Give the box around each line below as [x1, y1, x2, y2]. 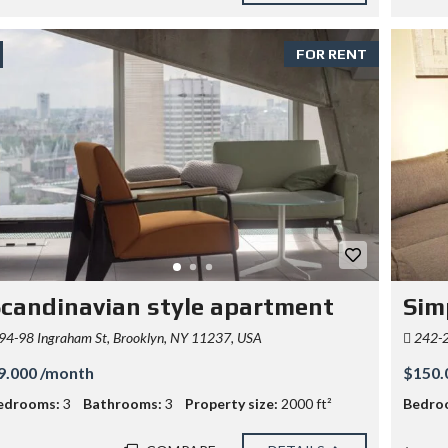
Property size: [185, 395, 278, 413]
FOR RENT [295, 46, 367, 63]
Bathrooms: [83, 395, 162, 413]
